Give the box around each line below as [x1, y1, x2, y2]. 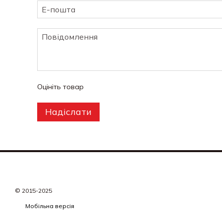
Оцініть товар [37, 82, 84, 92]
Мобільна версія [24, 202, 74, 210]
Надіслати [45, 106, 92, 118]
